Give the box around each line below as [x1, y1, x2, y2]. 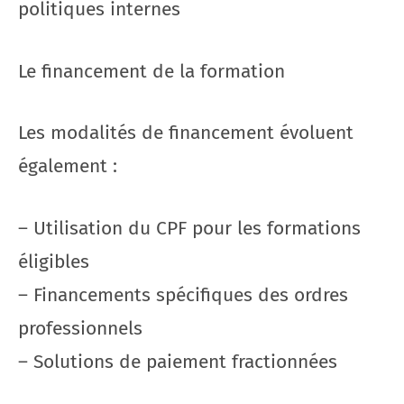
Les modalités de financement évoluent [18, 121, 353, 144]
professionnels [18, 316, 142, 340]
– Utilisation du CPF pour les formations [18, 216, 361, 240]
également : [18, 154, 117, 178]
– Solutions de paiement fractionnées [18, 349, 337, 373]
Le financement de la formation [18, 59, 285, 83]
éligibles [18, 249, 89, 273]
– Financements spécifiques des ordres [18, 282, 348, 307]
